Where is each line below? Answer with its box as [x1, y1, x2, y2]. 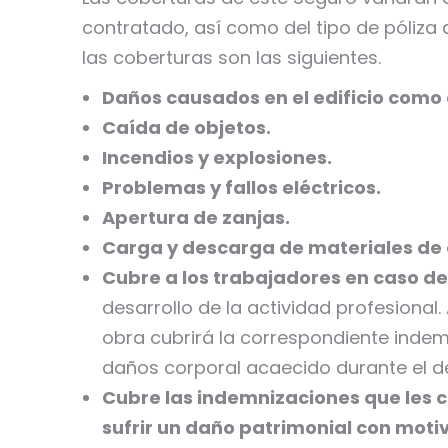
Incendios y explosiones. [102, 145, 332, 170]
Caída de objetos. [102, 115, 271, 140]
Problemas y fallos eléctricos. [102, 175, 381, 200]
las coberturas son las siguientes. [82, 45, 381, 70]
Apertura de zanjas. [102, 205, 290, 230]
